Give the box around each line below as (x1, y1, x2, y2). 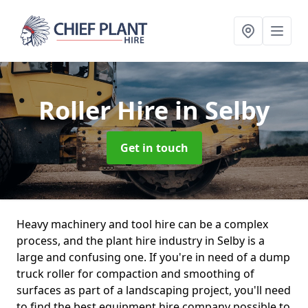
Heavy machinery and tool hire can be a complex (16, 217, 268, 232)
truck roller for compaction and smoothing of (16, 266, 254, 281)
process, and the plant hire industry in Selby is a (16, 233, 265, 248)
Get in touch (120, 140, 188, 155)
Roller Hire (38, 93, 175, 127)
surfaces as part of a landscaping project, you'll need (16, 283, 291, 298)
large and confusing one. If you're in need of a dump (16, 250, 290, 265)
